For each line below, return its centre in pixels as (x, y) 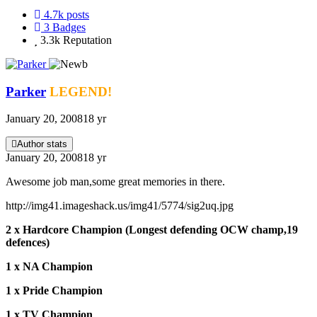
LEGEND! (81, 91)
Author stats (42, 144)
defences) (28, 243)
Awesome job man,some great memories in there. (115, 182)
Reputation (87, 40)
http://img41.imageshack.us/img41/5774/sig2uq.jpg (120, 206)
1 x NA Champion (49, 267)
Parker (26, 91)
